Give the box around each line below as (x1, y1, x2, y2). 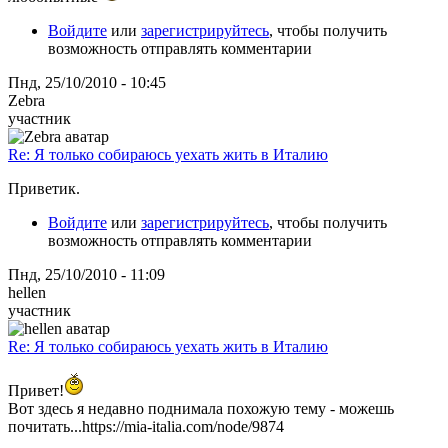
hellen (8, 283, 46, 301)
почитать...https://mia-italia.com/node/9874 (8, 417, 284, 435)
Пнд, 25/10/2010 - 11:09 (8, 265, 165, 283)
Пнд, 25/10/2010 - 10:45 (8, 73, 166, 91)
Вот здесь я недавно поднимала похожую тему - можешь (8, 399, 394, 417)
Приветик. (8, 179, 80, 197)
